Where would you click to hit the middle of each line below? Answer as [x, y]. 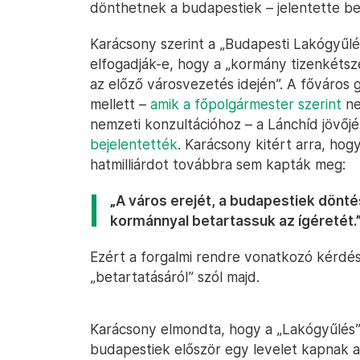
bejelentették [134, 144]
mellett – [120, 104]
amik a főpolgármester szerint [246, 104]
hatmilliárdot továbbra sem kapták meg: [218, 164]
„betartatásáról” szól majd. [175, 277]
